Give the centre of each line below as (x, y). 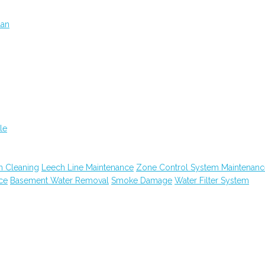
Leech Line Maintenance (88, 167)
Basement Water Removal (59, 180)
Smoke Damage (142, 180)
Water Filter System (212, 180)
